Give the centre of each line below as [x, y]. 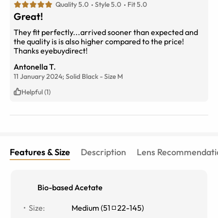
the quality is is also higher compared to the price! [99, 41]
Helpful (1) [36, 92]
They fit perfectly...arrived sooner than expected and [106, 32]
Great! [28, 16]
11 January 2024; [40, 76]
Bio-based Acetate [70, 187]
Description [103, 152]
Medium [86, 208]
